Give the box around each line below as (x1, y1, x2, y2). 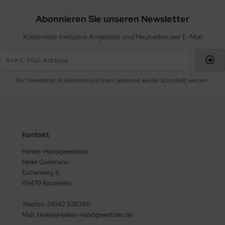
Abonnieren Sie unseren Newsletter (36, 13, 189, 25)
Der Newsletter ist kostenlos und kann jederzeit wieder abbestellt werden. (16, 76, 209, 84)
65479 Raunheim (22, 178, 71, 187)
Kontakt (22, 130, 49, 139)
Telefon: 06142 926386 (22, 199, 90, 208)
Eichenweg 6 (22, 168, 59, 177)
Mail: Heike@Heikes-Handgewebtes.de (22, 210, 133, 219)
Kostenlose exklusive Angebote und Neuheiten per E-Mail (23, 32, 202, 41)
